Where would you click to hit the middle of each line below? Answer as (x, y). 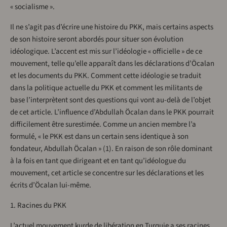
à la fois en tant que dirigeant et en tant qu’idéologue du (98, 161)
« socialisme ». (32, 7)
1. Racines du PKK (38, 206)
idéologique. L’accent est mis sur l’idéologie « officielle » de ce (106, 52)
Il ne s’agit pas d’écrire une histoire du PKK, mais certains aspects (112, 27)
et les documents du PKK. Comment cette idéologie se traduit (106, 76)
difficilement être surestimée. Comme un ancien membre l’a (103, 125)
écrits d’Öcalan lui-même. (51, 185)
